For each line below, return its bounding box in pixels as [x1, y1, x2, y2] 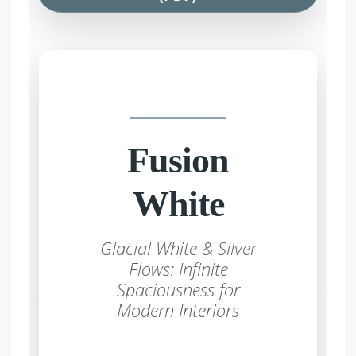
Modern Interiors [117, 298, 239, 322]
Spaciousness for [116, 277, 240, 301]
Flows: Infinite [128, 257, 228, 281]
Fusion [127, 139, 229, 180]
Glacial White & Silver [99, 236, 257, 260]
